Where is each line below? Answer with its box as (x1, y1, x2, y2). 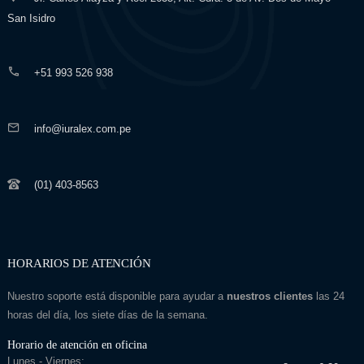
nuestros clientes (226, 289, 313, 302)
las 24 (312, 289, 344, 302)
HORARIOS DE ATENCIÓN (6, 256, 151, 270)
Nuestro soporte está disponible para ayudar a (6, 289, 227, 302)
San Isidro (6, 11, 55, 24)
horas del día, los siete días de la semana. (6, 308, 208, 321)
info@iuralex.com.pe (33, 122, 131, 135)
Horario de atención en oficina (6, 338, 147, 351)
